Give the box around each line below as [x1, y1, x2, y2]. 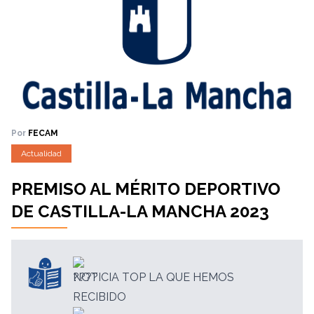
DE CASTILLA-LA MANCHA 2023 [11, 200, 269, 221]
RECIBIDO [73, 289, 126, 303]
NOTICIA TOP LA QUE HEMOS [73, 270, 234, 284]
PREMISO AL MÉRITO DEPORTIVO [11, 178, 280, 199]
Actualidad [21, 148, 62, 158]
